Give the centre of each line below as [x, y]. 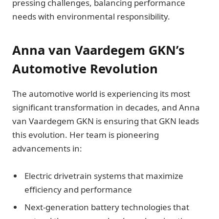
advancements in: [47, 148]
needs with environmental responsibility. [91, 17]
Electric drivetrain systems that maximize [104, 176]
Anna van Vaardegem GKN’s [99, 50]
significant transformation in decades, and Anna [106, 107]
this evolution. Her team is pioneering [86, 134]
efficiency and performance [78, 190]
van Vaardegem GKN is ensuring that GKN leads [106, 121]
